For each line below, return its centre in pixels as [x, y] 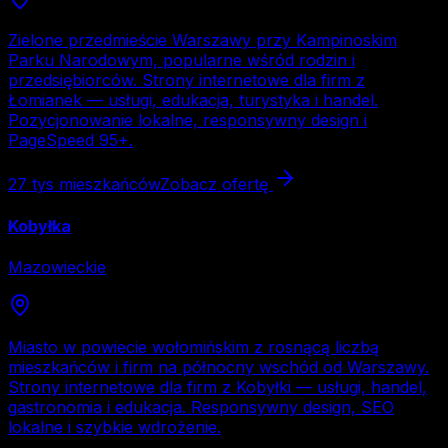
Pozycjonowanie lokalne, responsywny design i [187, 120]
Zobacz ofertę [216, 184]
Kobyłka [39, 225]
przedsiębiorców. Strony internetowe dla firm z [186, 80]
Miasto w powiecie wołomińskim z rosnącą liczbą [193, 347]
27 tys [31, 184]
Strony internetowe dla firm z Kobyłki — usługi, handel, [217, 387]
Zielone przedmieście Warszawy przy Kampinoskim [202, 40]
